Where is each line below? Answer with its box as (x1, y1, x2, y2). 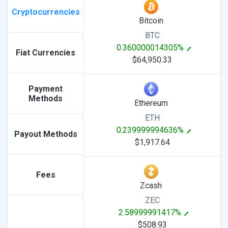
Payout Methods (14, 129, 77, 139)
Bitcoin (138, 16, 163, 25)
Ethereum (134, 98, 168, 108)
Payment (28, 83, 63, 94)
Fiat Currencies (16, 48, 75, 58)
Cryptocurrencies (11, 7, 80, 17)
